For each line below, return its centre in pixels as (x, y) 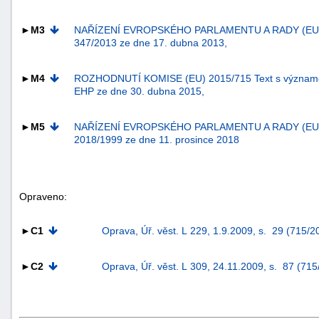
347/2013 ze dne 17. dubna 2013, (151, 42)
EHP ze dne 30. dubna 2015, (139, 91)
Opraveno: (43, 196)
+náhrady (286, 244)
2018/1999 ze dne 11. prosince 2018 (157, 139)
